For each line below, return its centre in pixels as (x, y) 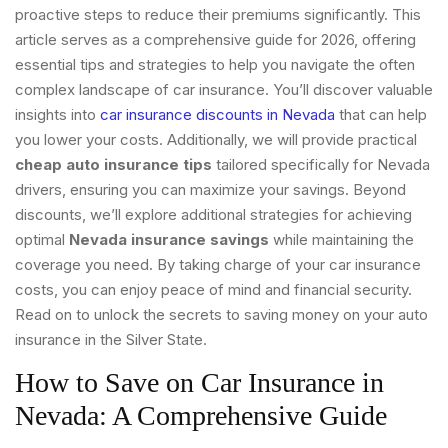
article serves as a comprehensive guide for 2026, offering (215, 39)
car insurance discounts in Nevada (217, 114)
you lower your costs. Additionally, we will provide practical (216, 139)
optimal (42, 239)
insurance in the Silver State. (111, 339)
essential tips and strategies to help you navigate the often (215, 64)
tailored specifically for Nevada (321, 164)
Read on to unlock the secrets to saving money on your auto (221, 314)
